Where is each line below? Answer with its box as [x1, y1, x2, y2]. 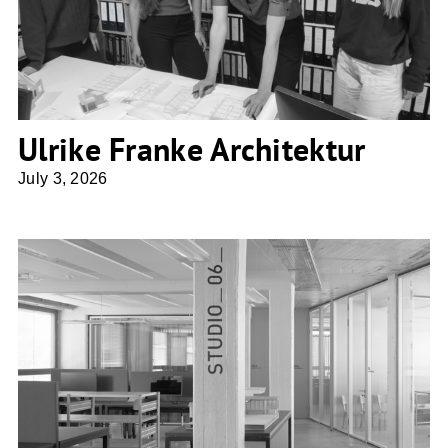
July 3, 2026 [18, 170, 108, 188]
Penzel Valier [168, 370, 279, 391]
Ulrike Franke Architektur [18, 128, 366, 171]
